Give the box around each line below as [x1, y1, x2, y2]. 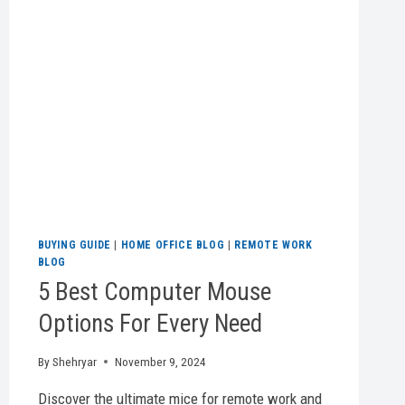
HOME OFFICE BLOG [120, 239, 225, 252]
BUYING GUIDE [37, 239, 111, 252]
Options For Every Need [37, 309, 262, 339]
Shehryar [52, 353, 97, 369]
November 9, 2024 [114, 353, 206, 369]
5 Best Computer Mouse [37, 278, 271, 307]
